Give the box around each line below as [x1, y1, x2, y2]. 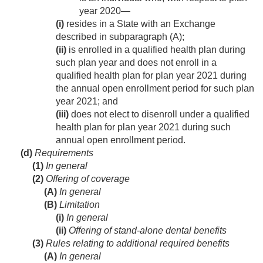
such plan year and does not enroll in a [56, 58, 217, 68]
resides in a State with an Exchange [64, 19, 215, 29]
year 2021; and [56, 96, 118, 107]
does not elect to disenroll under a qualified [69, 109, 249, 120]
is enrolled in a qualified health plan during [66, 45, 245, 55]
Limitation [57, 200, 100, 210]
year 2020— [79, 6, 130, 16]
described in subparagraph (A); [56, 32, 184, 42]
